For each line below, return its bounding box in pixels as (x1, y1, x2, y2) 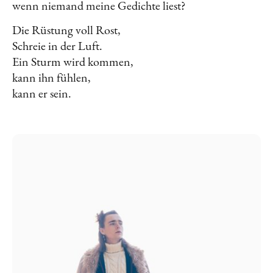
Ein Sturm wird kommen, (12, 53, 133, 69)
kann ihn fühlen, (12, 69, 91, 85)
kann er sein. (12, 85, 71, 101)
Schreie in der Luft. (12, 37, 102, 54)
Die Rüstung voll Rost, (12, 21, 121, 38)
